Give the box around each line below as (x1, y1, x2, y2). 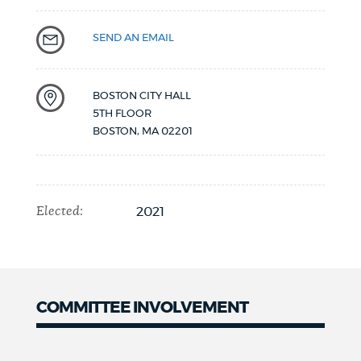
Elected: (35, 205, 83, 218)
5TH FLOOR (92, 108, 151, 120)
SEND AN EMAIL (92, 32, 174, 44)
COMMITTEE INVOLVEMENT (35, 300, 248, 317)
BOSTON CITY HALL (92, 90, 191, 102)
